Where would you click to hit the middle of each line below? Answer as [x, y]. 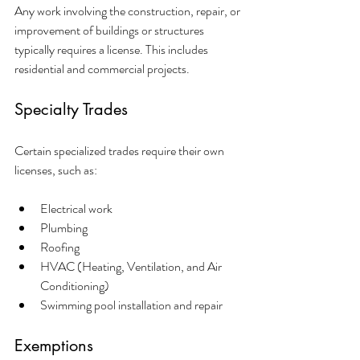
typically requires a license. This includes [112, 49]
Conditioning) [75, 285]
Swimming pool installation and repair [131, 305]
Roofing [60, 247]
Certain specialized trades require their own [121, 150]
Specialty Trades [71, 109]
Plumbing [64, 227]
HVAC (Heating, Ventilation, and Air [132, 266]
